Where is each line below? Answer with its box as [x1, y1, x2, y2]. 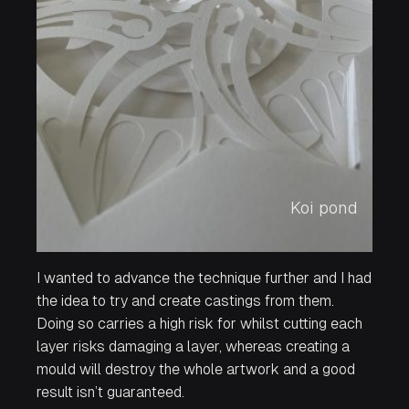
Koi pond [290, 197, 358, 217]
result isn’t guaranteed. [37, 383, 184, 402]
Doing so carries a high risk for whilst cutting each [37, 315, 362, 333]
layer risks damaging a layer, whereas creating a [37, 338, 350, 356]
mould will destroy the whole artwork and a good [37, 361, 355, 379]
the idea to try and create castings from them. [37, 292, 334, 310]
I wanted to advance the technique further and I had [37, 269, 372, 288]
